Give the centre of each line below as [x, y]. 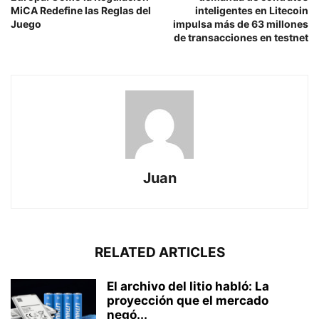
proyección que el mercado [188, 300]
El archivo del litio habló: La [188, 286]
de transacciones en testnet [241, 37]
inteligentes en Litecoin [252, 10]
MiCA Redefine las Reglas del [81, 10]
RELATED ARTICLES [159, 252]
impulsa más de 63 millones [241, 24]
